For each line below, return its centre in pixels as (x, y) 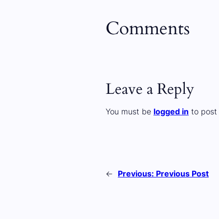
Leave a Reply (150, 89)
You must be (130, 111)
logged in (171, 111)
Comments (148, 29)
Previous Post (182, 174)
